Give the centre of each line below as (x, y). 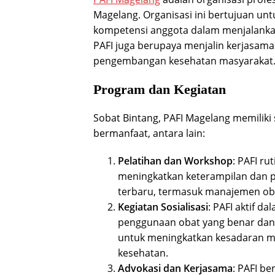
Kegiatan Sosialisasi (163, 207)
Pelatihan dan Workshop (175, 161)
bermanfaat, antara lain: (149, 133)
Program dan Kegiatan (160, 89)
